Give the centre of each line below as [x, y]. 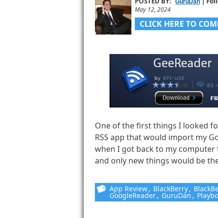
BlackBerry [171, 189]
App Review [128, 189]
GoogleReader [133, 195]
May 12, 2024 [153, 9]
